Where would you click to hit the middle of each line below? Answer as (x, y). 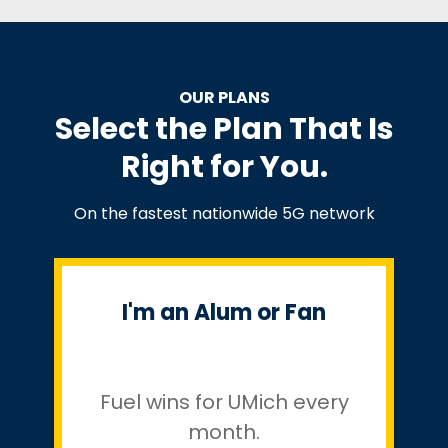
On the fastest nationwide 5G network (224, 213)
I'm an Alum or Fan (224, 312)
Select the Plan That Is (224, 128)
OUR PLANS (224, 97)
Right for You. (224, 166)
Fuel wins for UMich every (224, 402)
